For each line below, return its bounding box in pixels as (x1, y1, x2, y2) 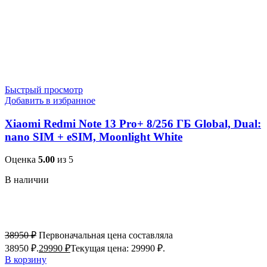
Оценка (5, 154, 38, 165)
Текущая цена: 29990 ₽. (70, 243, 165, 254)
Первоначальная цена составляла (39, 230, 173, 241)
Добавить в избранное (5, 95, 95, 105)
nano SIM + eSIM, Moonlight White (5, 130, 182, 143)
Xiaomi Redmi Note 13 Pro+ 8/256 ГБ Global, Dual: (5, 117, 261, 130)
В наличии (5, 175, 49, 185)
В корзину (5, 254, 46, 265)
